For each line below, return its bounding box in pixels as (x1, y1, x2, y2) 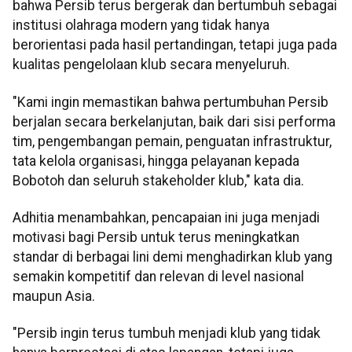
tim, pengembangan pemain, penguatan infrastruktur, (13, 133, 332, 149)
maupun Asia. (13, 288, 95, 305)
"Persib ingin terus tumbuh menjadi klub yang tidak (13, 325, 321, 342)
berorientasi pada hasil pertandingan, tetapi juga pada (13, 37, 337, 53)
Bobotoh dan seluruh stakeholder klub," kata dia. (13, 172, 304, 189)
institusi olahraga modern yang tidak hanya (13, 17, 269, 34)
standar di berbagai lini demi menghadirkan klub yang (13, 249, 332, 266)
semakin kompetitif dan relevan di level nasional (13, 269, 304, 285)
